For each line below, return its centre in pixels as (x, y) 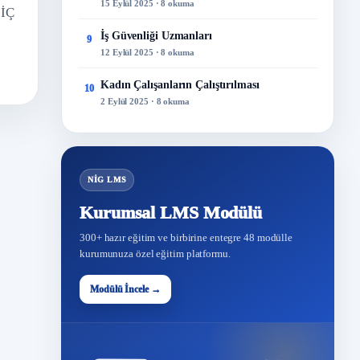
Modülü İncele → (125, 289)
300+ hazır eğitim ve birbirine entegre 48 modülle (186, 237)
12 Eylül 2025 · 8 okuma (147, 52)
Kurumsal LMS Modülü (171, 213)
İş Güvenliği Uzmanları (156, 36)
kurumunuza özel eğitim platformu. (155, 254)
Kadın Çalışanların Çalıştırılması (180, 85)
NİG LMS (107, 180)
